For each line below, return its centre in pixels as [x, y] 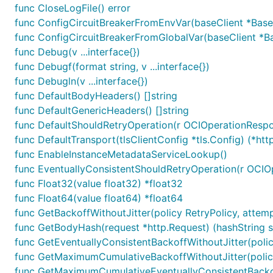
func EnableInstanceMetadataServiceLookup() [121, 154]
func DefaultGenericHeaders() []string [102, 110]
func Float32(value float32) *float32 [99, 183]
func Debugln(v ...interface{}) [81, 81]
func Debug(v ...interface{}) [77, 52]
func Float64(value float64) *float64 [99, 198]
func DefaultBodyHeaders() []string [96, 96]
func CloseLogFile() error [73, 8]
